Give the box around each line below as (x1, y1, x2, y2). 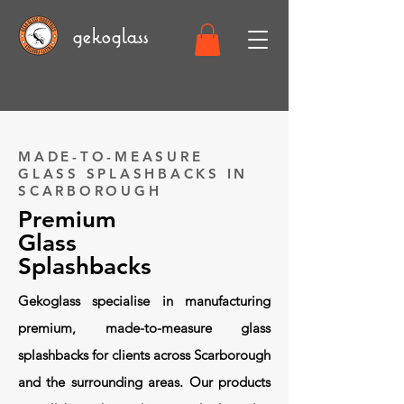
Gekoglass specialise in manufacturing (18, 291, 271, 309)
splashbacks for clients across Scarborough (18, 345, 271, 363)
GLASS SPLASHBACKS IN (18, 164, 248, 182)
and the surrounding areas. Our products (18, 372, 271, 390)
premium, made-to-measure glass (18, 318, 271, 336)
